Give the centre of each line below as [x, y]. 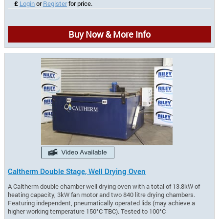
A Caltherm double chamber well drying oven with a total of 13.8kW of [104, 186]
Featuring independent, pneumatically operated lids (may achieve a [102, 203]
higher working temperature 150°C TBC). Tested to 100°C [87, 211]
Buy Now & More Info [109, 34]
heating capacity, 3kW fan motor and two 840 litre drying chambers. [102, 194]
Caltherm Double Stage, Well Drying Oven [77, 171]
